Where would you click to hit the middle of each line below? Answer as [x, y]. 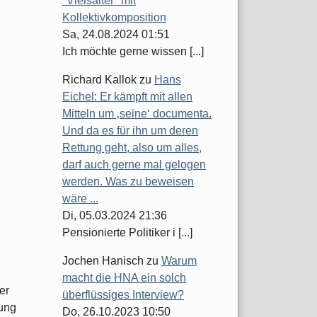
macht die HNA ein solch [124, 278]
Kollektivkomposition [114, 18]
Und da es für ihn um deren [130, 131]
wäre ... [80, 199]
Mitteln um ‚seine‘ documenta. [137, 114]
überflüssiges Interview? [123, 295]
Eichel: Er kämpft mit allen [127, 97]
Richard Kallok [99, 80]
